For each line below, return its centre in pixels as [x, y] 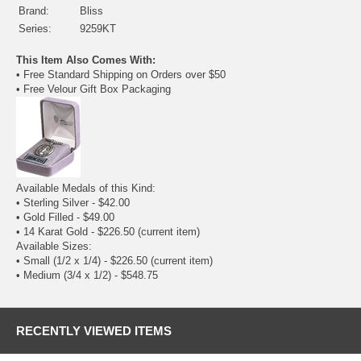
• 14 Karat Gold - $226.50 [77, 232]
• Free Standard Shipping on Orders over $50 [121, 75]
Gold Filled [48, 218]
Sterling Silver [56, 203]
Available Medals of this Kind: [86, 189]
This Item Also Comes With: [86, 60]
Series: [35, 29]
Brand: [34, 11]
